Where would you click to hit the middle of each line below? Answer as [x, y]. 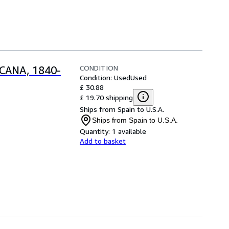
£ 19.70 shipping [106, 97]
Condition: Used [105, 77]
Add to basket [103, 141]
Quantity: [95, 131]
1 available [129, 131]
